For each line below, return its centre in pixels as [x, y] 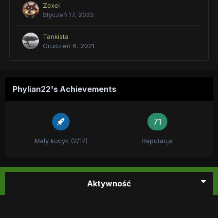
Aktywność [109, 183]
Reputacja [157, 141]
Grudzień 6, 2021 [69, 46]
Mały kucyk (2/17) [61, 141]
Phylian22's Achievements [64, 89]
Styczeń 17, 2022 [68, 15]
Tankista [56, 36]
